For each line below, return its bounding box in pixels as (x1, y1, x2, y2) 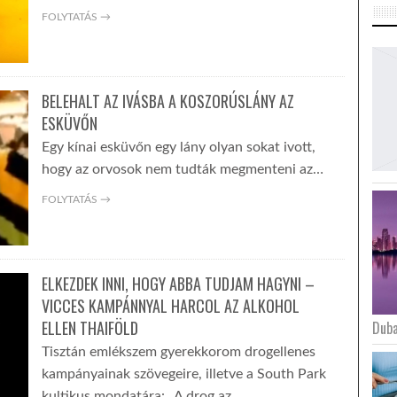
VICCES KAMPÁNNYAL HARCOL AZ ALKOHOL (41, 294, 300, 317)
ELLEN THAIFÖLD (41, 316, 138, 339)
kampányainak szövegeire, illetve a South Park (41, 367, 326, 381)
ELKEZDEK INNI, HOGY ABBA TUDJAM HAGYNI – (41, 272, 315, 295)
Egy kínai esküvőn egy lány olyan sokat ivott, (41, 140, 315, 154)
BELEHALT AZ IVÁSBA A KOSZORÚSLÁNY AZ (41, 90, 294, 113)
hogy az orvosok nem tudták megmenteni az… (41, 162, 323, 176)
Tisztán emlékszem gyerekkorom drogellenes (41, 345, 315, 359)
